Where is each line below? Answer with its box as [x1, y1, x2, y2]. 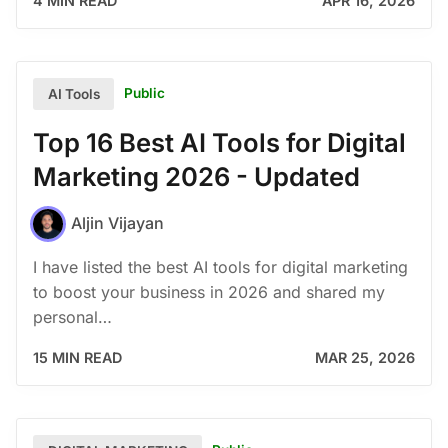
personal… [33, 306, 112, 327]
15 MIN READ [33, 348, 122, 366]
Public [124, 85, 166, 102]
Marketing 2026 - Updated [33, 160, 360, 192]
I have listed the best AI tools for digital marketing [33, 256, 408, 277]
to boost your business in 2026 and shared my [33, 281, 385, 302]
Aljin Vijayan [71, 213, 164, 234]
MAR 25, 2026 [315, 348, 415, 366]
